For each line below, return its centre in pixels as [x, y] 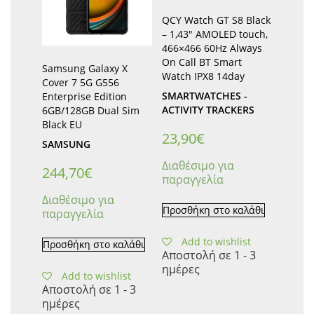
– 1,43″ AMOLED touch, [214, 34]
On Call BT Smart [202, 62]
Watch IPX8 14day [203, 76]
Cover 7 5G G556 [81, 82]
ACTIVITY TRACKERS [208, 109]
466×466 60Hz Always [212, 48]
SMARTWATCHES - [204, 95]
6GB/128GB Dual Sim [91, 110]
